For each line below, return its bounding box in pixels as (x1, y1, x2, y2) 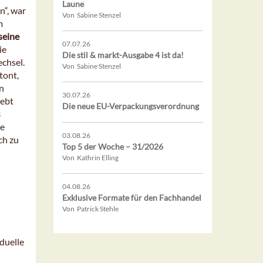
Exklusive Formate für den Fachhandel (62, 193, 201, 203)
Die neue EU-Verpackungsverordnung (62, 101, 199, 112)
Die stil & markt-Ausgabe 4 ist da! (62, 50, 184, 60)
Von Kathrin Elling (62, 153, 119, 163)
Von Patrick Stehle (62, 204, 119, 214)
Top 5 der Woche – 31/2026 (62, 141, 163, 152)
